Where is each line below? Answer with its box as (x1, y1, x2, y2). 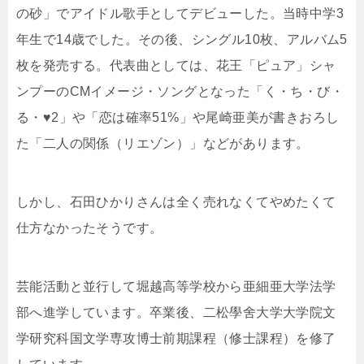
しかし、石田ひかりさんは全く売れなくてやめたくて (16, 195, 336, 210)
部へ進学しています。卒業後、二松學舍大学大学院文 (16, 305, 336, 320)
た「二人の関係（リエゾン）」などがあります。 (16, 136, 310, 151)
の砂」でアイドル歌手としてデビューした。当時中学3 (16, 6, 344, 21)
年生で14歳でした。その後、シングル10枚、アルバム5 (16, 32, 348, 47)
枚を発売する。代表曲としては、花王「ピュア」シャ (16, 58, 336, 73)
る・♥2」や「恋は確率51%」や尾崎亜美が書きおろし (16, 110, 340, 125)
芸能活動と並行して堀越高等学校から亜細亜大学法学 (16, 279, 336, 294)
